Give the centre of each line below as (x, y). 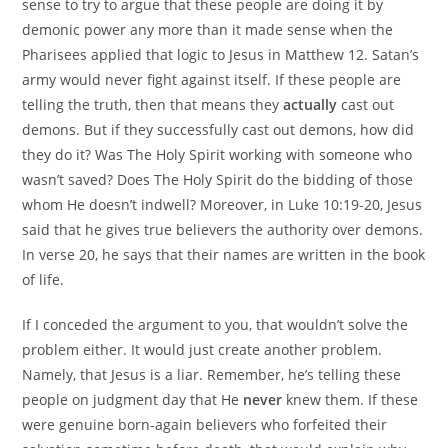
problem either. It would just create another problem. (202, 349)
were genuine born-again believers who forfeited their (205, 424)
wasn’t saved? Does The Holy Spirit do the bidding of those (218, 179)
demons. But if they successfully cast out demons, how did (218, 129)
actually (310, 104)
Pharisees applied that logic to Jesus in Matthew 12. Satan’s (221, 54)
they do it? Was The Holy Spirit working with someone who (217, 154)
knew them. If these (350, 399)
